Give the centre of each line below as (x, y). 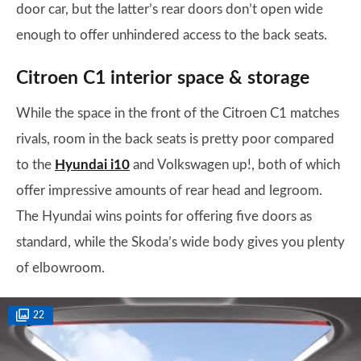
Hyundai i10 (92, 165)
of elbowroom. (60, 268)
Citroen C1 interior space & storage (163, 78)
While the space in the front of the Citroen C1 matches (178, 113)
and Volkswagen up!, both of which (235, 165)
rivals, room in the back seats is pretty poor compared (175, 139)
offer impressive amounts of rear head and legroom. (169, 191)
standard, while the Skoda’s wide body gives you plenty (180, 242)
